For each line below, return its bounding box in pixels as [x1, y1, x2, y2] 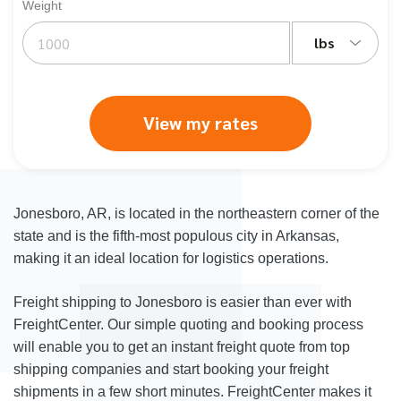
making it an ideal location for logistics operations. [13, 251, 328, 266]
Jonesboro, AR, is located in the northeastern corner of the [13, 206, 380, 221]
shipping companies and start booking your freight [13, 362, 328, 377]
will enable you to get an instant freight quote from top [13, 339, 350, 354]
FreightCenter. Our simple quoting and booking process [13, 317, 363, 332]
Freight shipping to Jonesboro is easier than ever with [13, 294, 352, 310]
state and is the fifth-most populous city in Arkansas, [13, 228, 339, 243]
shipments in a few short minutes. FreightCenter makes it [13, 384, 371, 399]
